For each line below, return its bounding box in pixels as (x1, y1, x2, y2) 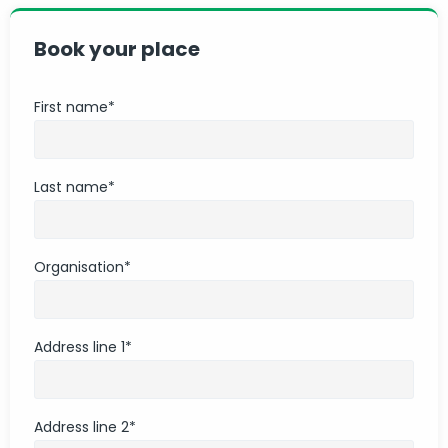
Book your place (34, 34, 200, 63)
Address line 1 (34, 336, 125, 357)
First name (34, 96, 108, 117)
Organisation (34, 256, 124, 277)
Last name (34, 176, 108, 197)
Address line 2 (34, 416, 129, 437)
